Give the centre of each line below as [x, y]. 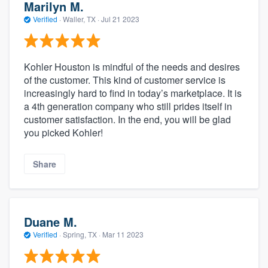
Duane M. [51, 221]
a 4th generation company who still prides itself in [128, 106]
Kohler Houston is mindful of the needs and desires [132, 67]
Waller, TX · [81, 19]
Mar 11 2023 [123, 234]
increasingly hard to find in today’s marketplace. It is [133, 93]
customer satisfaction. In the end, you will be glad [127, 120]
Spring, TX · [82, 234]
